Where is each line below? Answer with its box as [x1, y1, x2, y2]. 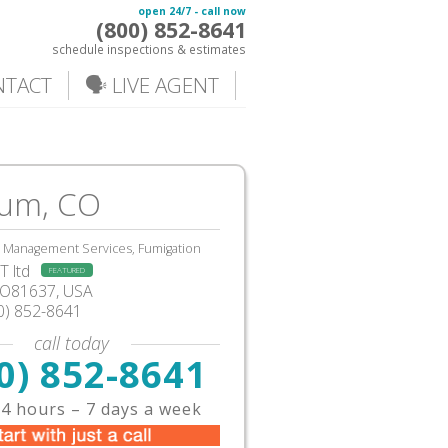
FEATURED [49, 264, 85, 275]
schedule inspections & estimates [52, 41, 246, 57]
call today [34, 331, 110, 355]
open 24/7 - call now [138, 4, 246, 18]
